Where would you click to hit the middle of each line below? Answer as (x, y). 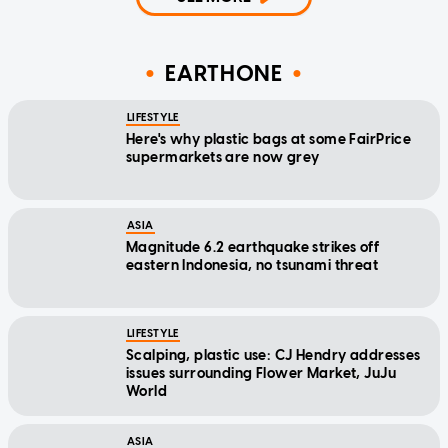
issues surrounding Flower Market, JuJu (261, 373)
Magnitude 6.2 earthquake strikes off (253, 247)
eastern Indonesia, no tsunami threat (252, 265)
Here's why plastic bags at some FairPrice (269, 139)
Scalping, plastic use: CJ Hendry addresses (273, 355)
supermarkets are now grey (223, 157)
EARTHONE (224, 74)
